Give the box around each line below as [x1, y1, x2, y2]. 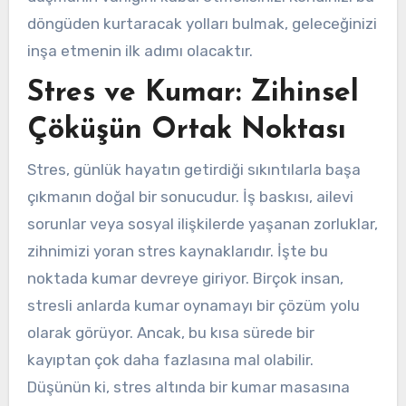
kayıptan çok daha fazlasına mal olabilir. [26, 350, 314, 369]
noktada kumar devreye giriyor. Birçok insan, [26, 268, 343, 287]
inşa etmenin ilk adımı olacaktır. [26, 41, 253, 60]
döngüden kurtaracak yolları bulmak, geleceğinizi [26, 14, 377, 33]
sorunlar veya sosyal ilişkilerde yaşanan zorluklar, [26, 214, 378, 233]
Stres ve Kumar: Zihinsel [26, 79, 359, 109]
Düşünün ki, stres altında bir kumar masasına [26, 377, 350, 396]
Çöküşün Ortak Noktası [26, 116, 346, 146]
